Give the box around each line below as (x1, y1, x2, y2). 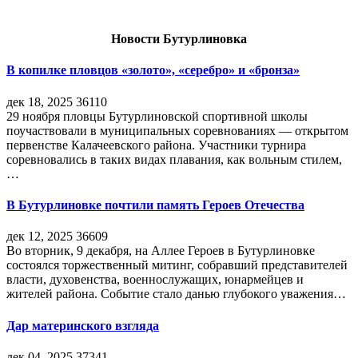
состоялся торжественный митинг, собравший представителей (6, 258, 348, 272)
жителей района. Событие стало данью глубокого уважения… (6, 287, 346, 301)
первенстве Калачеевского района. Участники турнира (6, 137, 306, 152)
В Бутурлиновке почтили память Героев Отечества (6, 198, 304, 213)
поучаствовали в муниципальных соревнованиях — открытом (6, 123, 348, 137)
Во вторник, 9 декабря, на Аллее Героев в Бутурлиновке (6, 244, 315, 258)
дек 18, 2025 (6, 94, 73, 109)
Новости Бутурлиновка (111, 32, 247, 46)
